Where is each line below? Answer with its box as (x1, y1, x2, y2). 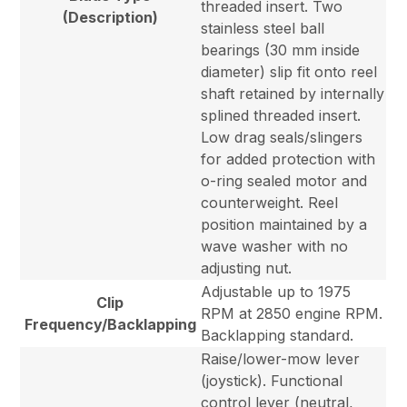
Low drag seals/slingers (201, 128, 363, 147)
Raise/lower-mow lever (201, 350, 361, 369)
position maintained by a (201, 215, 368, 234)
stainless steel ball (201, 19, 325, 38)
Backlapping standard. (201, 326, 354, 345)
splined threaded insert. (201, 106, 362, 125)
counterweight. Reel (201, 194, 339, 213)
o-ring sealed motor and (201, 172, 368, 191)
